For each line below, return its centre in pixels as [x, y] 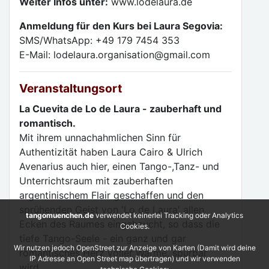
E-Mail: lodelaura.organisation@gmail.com [115, 55]
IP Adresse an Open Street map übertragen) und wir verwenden [134, 258]
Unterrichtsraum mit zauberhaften [96, 181]
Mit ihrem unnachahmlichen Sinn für [100, 138]
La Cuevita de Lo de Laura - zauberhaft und [120, 109]
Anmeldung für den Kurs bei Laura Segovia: [121, 26]
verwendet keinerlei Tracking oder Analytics [168, 215]
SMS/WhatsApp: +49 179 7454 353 [99, 40]
